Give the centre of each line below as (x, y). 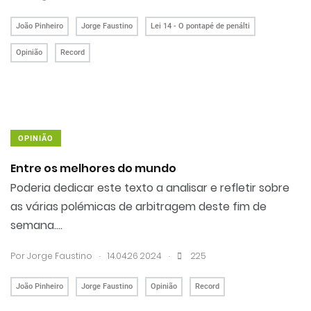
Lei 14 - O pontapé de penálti (200, 26)
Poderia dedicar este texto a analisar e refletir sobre (150, 188)
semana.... (36, 225)
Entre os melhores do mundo (93, 168)
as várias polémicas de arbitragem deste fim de (138, 207)
